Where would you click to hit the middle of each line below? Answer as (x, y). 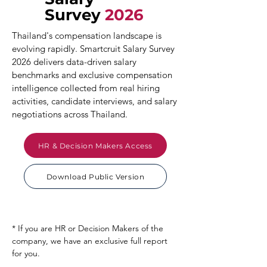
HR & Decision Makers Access (95, 145)
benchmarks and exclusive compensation (92, 75)
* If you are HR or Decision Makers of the (88, 228)
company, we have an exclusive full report (90, 241)
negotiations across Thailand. (70, 114)
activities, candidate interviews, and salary (94, 101)
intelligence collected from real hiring (86, 88)
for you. (26, 253)
